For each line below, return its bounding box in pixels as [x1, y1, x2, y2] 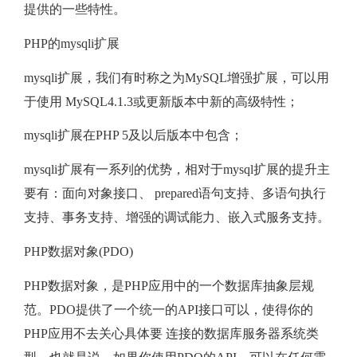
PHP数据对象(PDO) [24, 245, 133, 259]
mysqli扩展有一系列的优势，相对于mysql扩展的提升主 [24, 163, 330, 177]
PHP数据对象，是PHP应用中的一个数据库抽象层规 [24, 278, 314, 292]
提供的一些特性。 [24, 2, 126, 17]
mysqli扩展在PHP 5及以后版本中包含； [24, 128, 243, 143]
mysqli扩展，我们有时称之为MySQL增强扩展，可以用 [24, 70, 329, 84]
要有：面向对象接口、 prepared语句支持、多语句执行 [24, 186, 326, 201]
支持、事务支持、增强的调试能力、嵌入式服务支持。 [24, 210, 330, 225]
